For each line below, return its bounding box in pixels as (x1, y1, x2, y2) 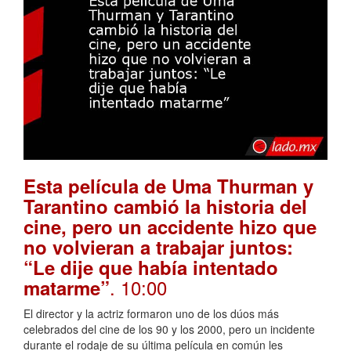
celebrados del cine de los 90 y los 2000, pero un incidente (24, 321, 315, 338)
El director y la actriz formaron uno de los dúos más (24, 306, 279, 322)
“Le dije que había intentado (24, 254, 278, 281)
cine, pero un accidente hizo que (24, 213, 317, 241)
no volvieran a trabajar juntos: (24, 233, 293, 261)
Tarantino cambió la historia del (24, 193, 307, 220)
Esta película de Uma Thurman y (24, 172, 313, 200)
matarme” (24, 274, 110, 302)
